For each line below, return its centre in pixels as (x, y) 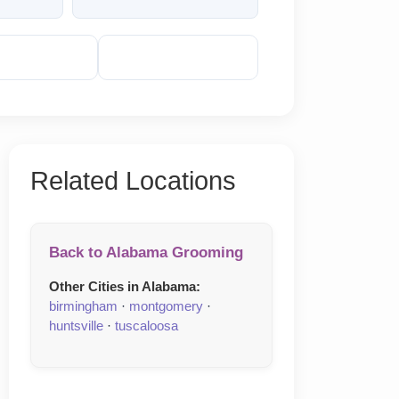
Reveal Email (186, 58)
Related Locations (133, 181)
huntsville (76, 326)
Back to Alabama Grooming (146, 253)
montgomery (166, 306)
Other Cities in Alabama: (125, 287)
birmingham (83, 306)
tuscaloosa (147, 326)
